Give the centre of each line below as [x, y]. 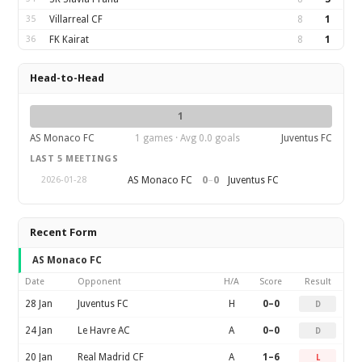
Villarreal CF [76, 19]
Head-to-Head [67, 78]
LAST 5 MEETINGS [74, 159]
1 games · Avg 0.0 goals [188, 138]
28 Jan [39, 304]
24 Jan [39, 330]
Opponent [100, 282]
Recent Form [64, 232]
